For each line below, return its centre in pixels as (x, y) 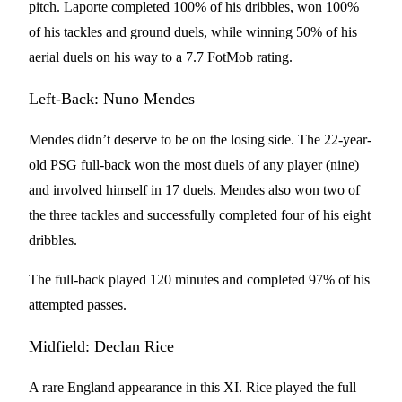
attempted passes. (79, 305)
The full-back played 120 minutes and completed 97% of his (199, 280)
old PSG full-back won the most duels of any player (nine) (194, 165)
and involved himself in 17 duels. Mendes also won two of (194, 190)
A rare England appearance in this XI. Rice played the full (192, 387)
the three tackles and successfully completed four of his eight (200, 215)
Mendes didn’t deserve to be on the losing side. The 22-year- (200, 140)
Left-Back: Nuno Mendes (112, 99)
